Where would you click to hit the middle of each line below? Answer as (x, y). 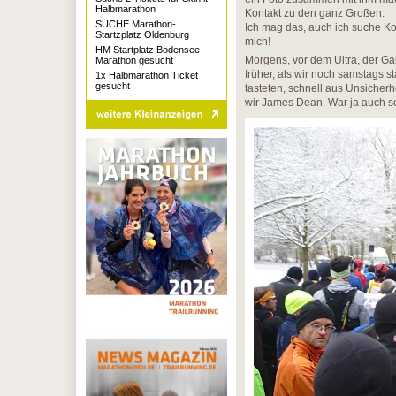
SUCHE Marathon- (136, 24)
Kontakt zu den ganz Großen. (315, 13)
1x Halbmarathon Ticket (147, 75)
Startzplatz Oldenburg (142, 34)
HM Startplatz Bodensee (148, 49)
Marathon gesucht (134, 60)
